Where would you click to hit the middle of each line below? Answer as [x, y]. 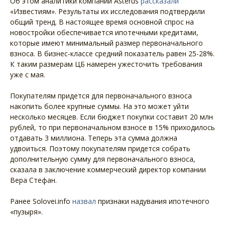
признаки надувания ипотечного [153, 201]
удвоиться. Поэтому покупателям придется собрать [100, 148]
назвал [84, 201]
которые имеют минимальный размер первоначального [106, 43]
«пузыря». [26, 212]
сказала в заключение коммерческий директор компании [108, 170]
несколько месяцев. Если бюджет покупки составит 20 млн [111, 117]
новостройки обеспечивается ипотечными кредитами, [104, 32]
